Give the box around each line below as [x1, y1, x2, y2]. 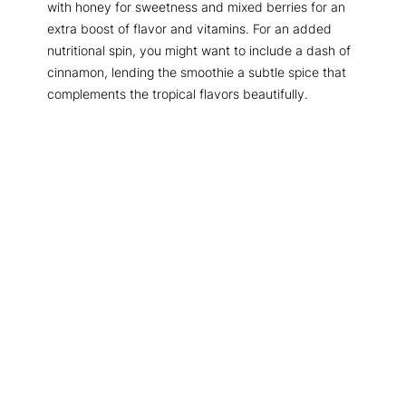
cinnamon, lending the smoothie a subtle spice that [47, 64, 346, 81]
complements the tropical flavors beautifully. [47, 86, 308, 102]
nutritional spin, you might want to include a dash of [47, 43, 351, 59]
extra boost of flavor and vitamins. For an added [47, 21, 332, 37]
